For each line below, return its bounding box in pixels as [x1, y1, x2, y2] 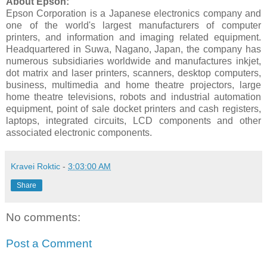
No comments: [6, 211, 80, 224]
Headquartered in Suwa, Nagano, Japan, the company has [6, 44, 261, 55]
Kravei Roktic [11, 162, 60, 172]
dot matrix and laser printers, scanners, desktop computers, [6, 68, 261, 79]
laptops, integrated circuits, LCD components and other [6, 116, 261, 126]
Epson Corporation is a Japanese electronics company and [6, 8, 261, 19]
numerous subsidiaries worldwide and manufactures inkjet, [6, 56, 261, 67]
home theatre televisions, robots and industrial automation [6, 92, 261, 103]
